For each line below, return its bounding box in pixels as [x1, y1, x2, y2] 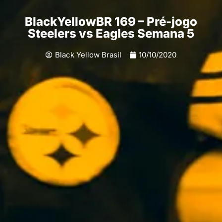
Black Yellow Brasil [55, 50, 121, 60]
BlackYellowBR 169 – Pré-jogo [25, 14, 197, 29]
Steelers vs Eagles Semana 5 [28, 26, 194, 41]
